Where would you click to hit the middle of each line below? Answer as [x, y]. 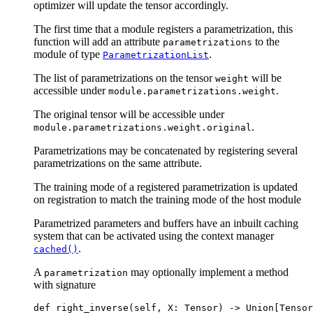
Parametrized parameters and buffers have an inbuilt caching [166, 224]
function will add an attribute [98, 42]
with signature [65, 285]
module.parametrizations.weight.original [143, 128]
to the [266, 42]
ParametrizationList [156, 55]
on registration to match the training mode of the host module [167, 200]
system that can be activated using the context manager [154, 236]
